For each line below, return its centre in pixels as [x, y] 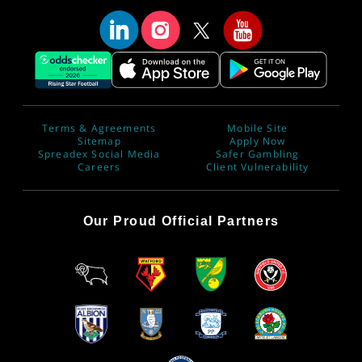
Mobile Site [258, 128]
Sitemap [99, 141]
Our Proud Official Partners [181, 221]
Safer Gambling [257, 154]
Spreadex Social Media [99, 154]
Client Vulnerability [257, 167]
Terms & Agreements [99, 128]
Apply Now [257, 141]
